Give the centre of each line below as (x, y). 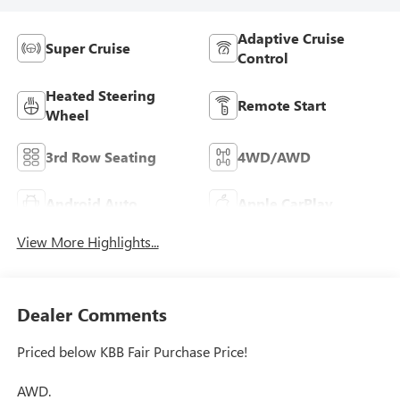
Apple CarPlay (285, 203)
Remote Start (282, 104)
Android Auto (91, 203)
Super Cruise (87, 47)
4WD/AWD (274, 156)
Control (263, 57)
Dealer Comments (92, 314)
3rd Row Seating (100, 156)
